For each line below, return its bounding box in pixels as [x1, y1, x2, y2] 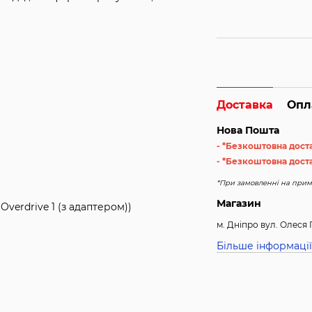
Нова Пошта [217, 124, 280, 136]
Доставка [217, 98, 274, 111]
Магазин [217, 196, 262, 210]
